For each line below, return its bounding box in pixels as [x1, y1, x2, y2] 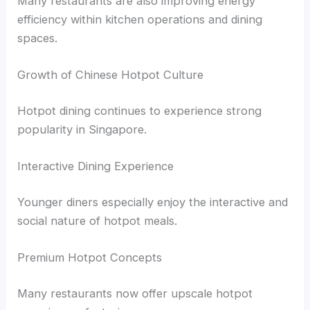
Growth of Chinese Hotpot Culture [17, 68, 204, 82]
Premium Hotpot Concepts [17, 250, 163, 265]
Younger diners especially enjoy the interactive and [17, 194, 289, 209]
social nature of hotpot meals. [17, 213, 178, 228]
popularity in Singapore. [17, 122, 147, 137]
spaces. [17, 31, 58, 46]
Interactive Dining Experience [17, 159, 174, 174]
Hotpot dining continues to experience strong [17, 104, 262, 118]
